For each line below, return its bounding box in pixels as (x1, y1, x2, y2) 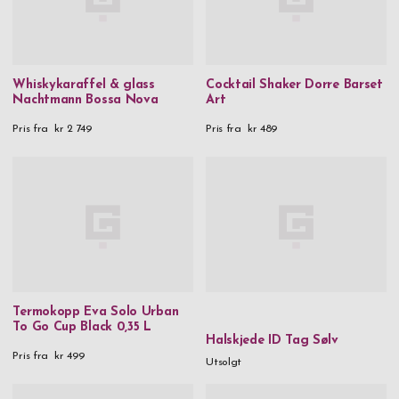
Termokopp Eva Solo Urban (12, 305, 179, 320)
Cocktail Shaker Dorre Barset (206, 78, 383, 93)
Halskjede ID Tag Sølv (206, 333, 338, 347)
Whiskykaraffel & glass (12, 78, 155, 93)
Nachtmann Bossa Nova (12, 94, 159, 108)
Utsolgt (206, 356, 242, 368)
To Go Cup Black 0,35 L (12, 321, 151, 335)
